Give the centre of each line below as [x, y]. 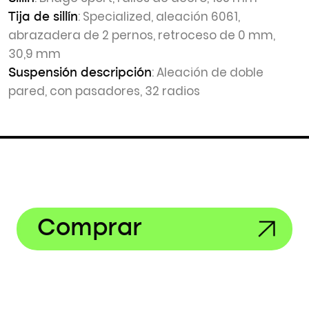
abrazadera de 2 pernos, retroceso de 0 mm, [142, 35]
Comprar [90, 229]
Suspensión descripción [80, 73]
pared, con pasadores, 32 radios [104, 91]
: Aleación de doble [208, 72]
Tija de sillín [43, 17]
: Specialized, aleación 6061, [159, 17]
